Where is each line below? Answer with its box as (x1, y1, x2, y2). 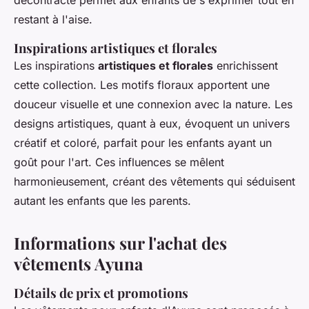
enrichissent (213, 59, 278, 73)
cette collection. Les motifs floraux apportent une (14, 78, 270, 92)
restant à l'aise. (14, 12, 92, 27)
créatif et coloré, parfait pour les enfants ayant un (14, 136, 272, 150)
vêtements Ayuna (14, 252, 143, 275)
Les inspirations (14, 59, 98, 73)
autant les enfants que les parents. (14, 194, 191, 208)
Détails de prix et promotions (14, 284, 188, 302)
